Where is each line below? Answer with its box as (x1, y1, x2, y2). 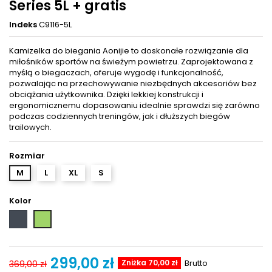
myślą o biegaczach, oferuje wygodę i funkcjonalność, (9, 67, 223, 78)
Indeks (9, 19, 37, 30)
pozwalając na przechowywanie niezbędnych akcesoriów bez (9, 78, 257, 89)
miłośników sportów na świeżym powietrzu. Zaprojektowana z (9, 56, 253, 67)
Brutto (185, 257, 208, 269)
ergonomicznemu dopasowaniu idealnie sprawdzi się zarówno (9, 100, 260, 111)
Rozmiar (9, 150, 45, 161)
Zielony (34, 210, 63, 222)
